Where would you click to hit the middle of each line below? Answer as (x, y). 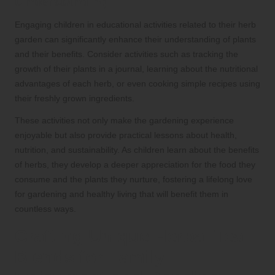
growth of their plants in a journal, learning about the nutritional (136, 69)
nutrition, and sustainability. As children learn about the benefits (137, 150)
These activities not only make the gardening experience (124, 121)
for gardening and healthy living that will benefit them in (122, 194)
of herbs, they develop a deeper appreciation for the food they (135, 165)
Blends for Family (90, 258)
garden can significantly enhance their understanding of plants (135, 40)
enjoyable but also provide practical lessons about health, (126, 135)
